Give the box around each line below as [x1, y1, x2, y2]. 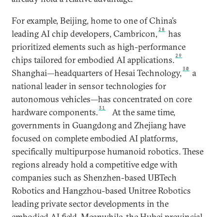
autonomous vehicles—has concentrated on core [12, 93, 192, 105]
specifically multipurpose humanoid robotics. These [12, 145, 203, 157]
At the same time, [112, 106, 176, 118]
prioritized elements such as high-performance [12, 41, 186, 52]
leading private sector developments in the [12, 198, 169, 209]
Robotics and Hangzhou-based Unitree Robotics [12, 185, 191, 196]
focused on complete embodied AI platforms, [12, 132, 178, 144]
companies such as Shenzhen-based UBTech [12, 171, 177, 183]
